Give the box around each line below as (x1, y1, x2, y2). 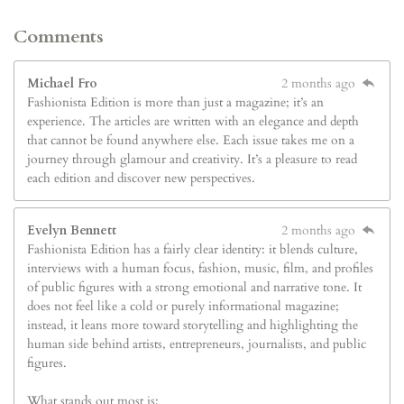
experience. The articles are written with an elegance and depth (27, 112, 359, 130)
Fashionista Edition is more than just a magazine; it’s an (27, 93, 324, 111)
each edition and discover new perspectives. (27, 169, 255, 187)
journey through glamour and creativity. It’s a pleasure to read (27, 150, 357, 168)
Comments (14, 23, 104, 49)
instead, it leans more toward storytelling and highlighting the (27, 316, 358, 334)
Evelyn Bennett (27, 221, 116, 239)
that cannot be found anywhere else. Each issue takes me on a (27, 131, 354, 149)
